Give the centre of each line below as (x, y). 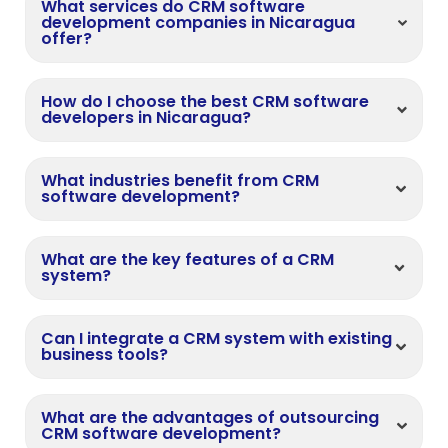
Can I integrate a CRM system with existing (216, 339)
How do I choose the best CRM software (205, 102)
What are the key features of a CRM (187, 260)
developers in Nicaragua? (146, 118)
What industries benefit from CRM (180, 181)
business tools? (104, 355)
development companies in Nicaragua (198, 23)
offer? (66, 39)
